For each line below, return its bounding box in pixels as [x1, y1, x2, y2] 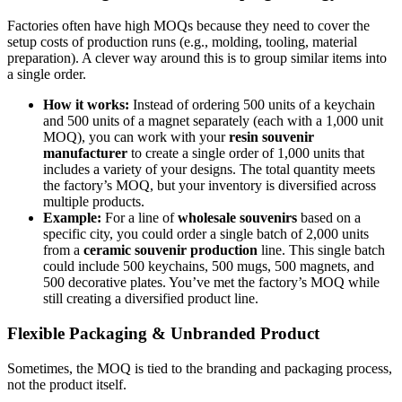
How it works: [43, 97, 129, 113]
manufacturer [43, 145, 127, 162]
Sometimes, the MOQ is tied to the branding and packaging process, [7, 360, 392, 376]
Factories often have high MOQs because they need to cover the [7, 18, 370, 34]
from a [43, 242, 83, 258]
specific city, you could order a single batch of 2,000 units [43, 226, 369, 242]
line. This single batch [258, 242, 385, 258]
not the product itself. [7, 376, 127, 392]
